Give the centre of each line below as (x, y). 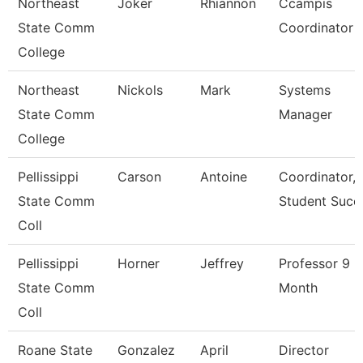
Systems (305, 90)
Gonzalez (146, 350)
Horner (139, 263)
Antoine (224, 177)
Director (304, 350)
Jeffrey (222, 263)
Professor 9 (314, 263)
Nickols (140, 90)
